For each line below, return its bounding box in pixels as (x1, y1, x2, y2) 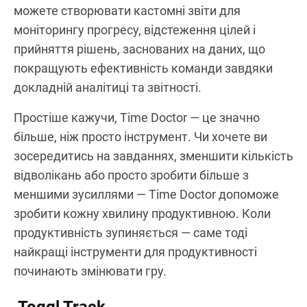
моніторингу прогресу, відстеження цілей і (14, 22, 256, 37)
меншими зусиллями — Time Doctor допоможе (14, 186, 279, 201)
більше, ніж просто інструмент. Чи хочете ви (14, 129, 267, 144)
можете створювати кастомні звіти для (14, 3, 241, 18)
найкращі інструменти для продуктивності (14, 244, 257, 259)
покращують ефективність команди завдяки (14, 60, 273, 75)
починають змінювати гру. (14, 263, 167, 278)
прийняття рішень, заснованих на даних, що (14, 41, 265, 56)
